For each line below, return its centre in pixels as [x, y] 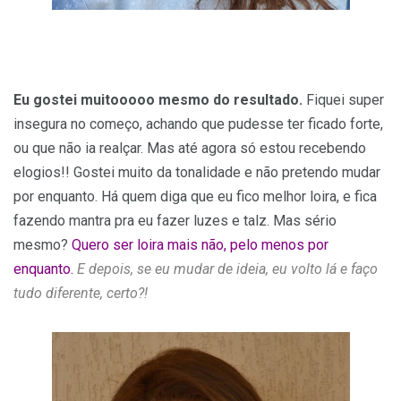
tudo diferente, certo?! [81, 293]
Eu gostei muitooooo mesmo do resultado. [158, 99]
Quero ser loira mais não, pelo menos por [200, 244]
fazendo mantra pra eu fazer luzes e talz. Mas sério [175, 220]
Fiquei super [343, 99]
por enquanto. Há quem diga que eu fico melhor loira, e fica [195, 196]
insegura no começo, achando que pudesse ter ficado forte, [198, 124]
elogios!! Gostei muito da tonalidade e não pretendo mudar [197, 172]
